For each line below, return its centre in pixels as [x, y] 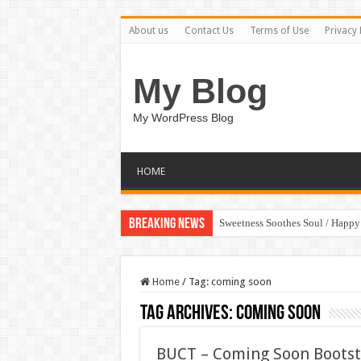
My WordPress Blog [183, 118]
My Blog [200, 91]
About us [148, 31]
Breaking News [166, 224]
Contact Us [209, 31]
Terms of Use [279, 31]
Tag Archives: [188, 314]
